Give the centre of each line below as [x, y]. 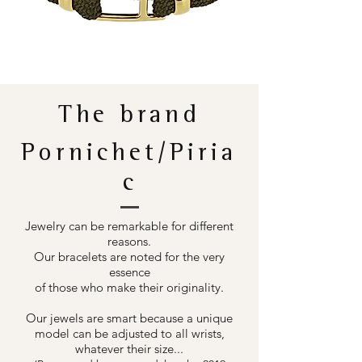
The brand [129, 118]
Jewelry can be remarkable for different [129, 226]
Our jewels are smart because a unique [129, 318]
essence [129, 272]
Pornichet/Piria [129, 156]
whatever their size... [129, 349]
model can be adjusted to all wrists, [129, 334]
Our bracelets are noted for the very [129, 257]
